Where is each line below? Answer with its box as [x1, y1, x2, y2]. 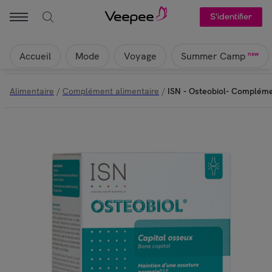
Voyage [124, 49, 157, 63]
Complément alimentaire [63, 85, 159, 97]
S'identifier [209, 12, 252, 22]
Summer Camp [181, 50, 245, 63]
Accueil [19, 49, 51, 63]
